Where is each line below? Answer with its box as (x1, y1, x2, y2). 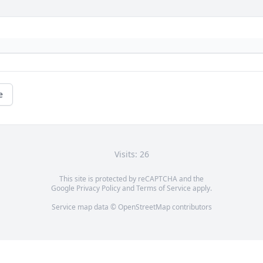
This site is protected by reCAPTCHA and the (59, 174, 204, 184)
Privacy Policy (76, 183, 120, 194)
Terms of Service (136, 183, 191, 194)
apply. (191, 183, 212, 194)
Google (51, 183, 76, 194)
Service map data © (51, 202, 118, 213)
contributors (170, 202, 212, 213)
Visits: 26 (114, 149, 149, 160)
